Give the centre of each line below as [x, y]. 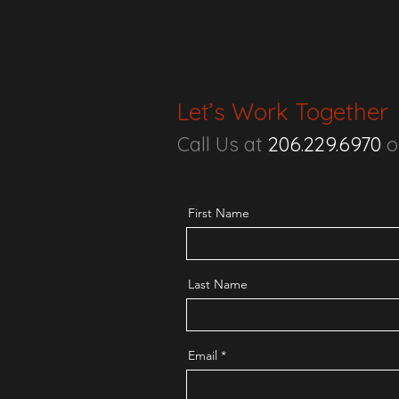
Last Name [218, 284]
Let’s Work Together [286, 112]
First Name [219, 213]
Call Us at [220, 144]
